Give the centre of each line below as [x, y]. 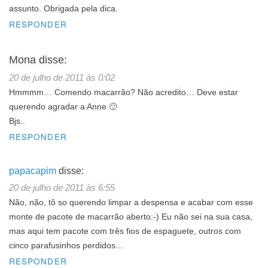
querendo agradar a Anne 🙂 [63, 106]
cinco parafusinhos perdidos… [66, 245]
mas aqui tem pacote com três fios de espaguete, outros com [125, 231]
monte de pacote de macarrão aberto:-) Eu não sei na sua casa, [131, 217]
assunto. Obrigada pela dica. [63, 8]
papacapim [33, 170]
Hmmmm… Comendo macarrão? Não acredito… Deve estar [124, 92]
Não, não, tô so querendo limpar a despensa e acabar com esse [131, 202]
